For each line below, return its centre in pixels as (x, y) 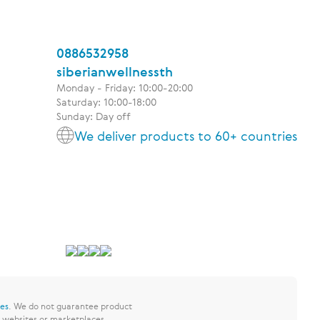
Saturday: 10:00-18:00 (106, 102)
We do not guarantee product (73, 306)
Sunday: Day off (94, 116)
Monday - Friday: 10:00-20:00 (125, 87)
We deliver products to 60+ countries (186, 136)
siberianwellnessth (115, 71)
